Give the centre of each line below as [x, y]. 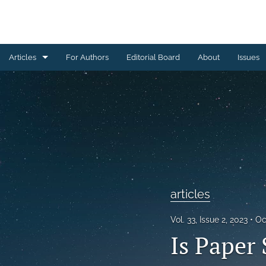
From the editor [37, 111]
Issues [248, 57]
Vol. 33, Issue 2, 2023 [209, 219]
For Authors [87, 57]
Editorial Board [153, 57]
